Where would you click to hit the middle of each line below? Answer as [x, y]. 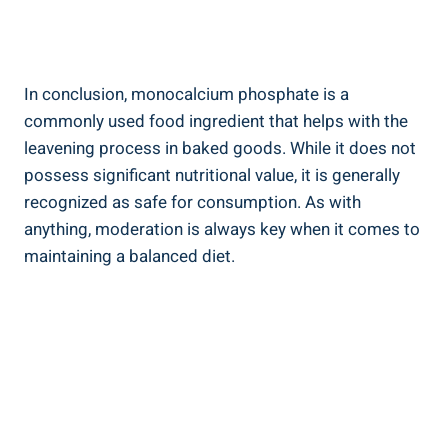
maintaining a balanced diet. [129, 256]
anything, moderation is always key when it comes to [222, 229]
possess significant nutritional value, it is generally [212, 175]
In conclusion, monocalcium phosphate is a [186, 94]
